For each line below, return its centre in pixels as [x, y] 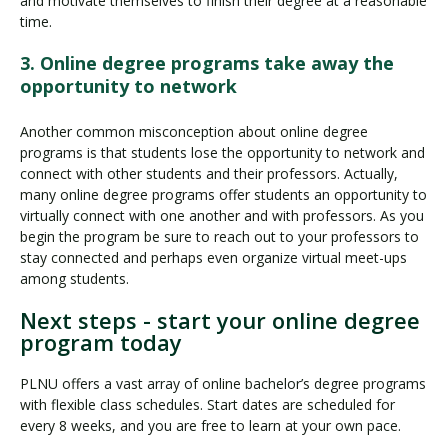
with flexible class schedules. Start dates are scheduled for [207, 405]
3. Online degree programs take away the [207, 63]
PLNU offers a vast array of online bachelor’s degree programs [223, 384]
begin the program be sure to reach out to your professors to [219, 237]
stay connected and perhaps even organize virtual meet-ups [213, 258]
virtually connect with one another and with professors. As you [222, 216]
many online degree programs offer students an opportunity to [223, 195]
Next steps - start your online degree [220, 320]
